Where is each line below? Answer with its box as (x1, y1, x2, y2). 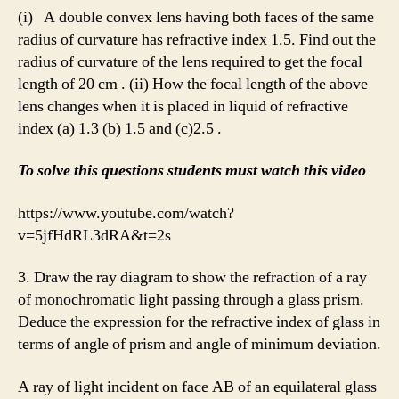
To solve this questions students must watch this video (18, 160, 366, 182)
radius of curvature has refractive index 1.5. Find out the (18, 28, 376, 50)
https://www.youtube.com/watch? (18, 202, 234, 224)
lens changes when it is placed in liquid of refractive (18, 95, 348, 117)
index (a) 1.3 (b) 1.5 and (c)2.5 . (18, 118, 222, 139)
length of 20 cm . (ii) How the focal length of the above (18, 73, 368, 94)
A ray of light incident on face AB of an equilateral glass (18, 376, 377, 397)
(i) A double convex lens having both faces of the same (18, 6, 374, 28)
